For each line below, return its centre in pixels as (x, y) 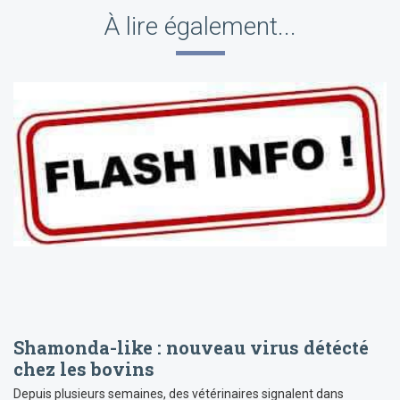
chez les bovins (84, 369)
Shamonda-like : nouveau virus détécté (191, 348)
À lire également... (200, 26)
